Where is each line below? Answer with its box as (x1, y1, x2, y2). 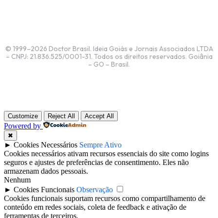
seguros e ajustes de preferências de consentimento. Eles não (4, 158, 189, 167)
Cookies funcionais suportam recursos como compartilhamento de (4, 194, 205, 203)
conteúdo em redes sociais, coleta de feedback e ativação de (4, 203, 186, 212)
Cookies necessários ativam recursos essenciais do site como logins (4, 149, 209, 158)
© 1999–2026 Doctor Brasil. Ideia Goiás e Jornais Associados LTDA (5, 44, 213, 54)
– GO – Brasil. (88, 60, 130, 69)
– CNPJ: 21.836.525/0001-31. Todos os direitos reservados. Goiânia (5, 52, 213, 61)
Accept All (85, 112, 114, 120)
